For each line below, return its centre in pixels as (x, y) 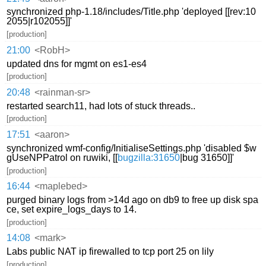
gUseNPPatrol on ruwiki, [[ (62, 157)
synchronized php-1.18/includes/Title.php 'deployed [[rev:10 (132, 12)
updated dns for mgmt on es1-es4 (77, 64)
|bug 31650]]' (207, 157)
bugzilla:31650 (149, 157)
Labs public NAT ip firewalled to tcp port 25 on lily (110, 251)
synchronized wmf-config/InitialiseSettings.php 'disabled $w (132, 148)
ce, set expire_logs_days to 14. (72, 209)
